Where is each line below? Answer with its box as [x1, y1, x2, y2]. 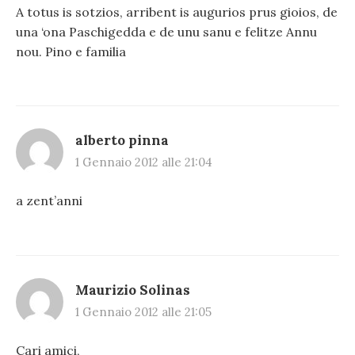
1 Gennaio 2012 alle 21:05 [75, 303, 212, 319]
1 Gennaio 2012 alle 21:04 [75, 155, 212, 170]
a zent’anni [16, 193, 82, 209]
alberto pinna [75, 132, 169, 150]
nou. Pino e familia [16, 43, 126, 59]
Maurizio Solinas [75, 281, 190, 299]
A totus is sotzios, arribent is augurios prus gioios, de [16, 3, 338, 20]
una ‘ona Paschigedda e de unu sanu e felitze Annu [16, 23, 317, 40]
